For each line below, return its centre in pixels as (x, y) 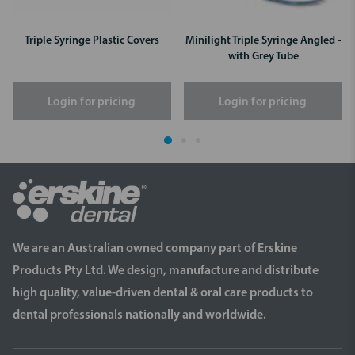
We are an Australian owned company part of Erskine (155, 248)
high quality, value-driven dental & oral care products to (163, 293)
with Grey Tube (263, 56)
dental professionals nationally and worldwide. (139, 315)
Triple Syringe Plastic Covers (92, 40)
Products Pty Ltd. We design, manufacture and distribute (166, 271)
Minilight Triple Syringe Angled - (263, 40)
